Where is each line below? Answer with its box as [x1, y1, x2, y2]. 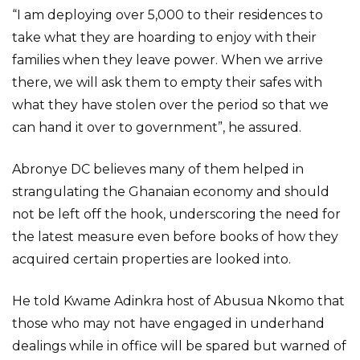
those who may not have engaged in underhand [12, 316, 325, 331]
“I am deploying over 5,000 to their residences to [12, 7, 323, 22]
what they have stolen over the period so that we [12, 97, 329, 112]
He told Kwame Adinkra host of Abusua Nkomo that [12, 293, 345, 309]
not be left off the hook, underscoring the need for [12, 207, 341, 222]
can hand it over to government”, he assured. [12, 120, 301, 135]
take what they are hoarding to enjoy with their [12, 30, 317, 45]
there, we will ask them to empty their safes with [12, 75, 322, 90]
